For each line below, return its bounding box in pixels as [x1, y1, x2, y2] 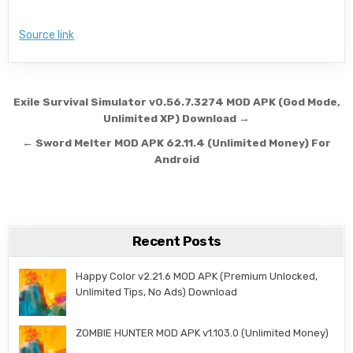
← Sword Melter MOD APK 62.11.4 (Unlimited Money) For [22, 136, 331, 149]
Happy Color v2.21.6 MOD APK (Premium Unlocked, [76, 269, 318, 282]
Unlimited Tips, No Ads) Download [76, 285, 238, 298]
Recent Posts [132, 232, 221, 249]
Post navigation [8, 89, 184, 118]
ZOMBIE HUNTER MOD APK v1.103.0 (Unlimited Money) [76, 326, 329, 339]
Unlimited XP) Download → [103, 111, 250, 124]
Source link [19, 28, 75, 42]
